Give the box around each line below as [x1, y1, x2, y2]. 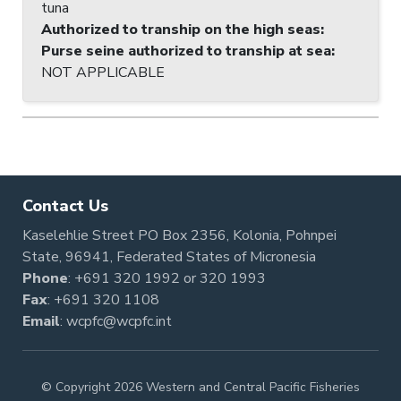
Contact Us [22, 195, 108, 217]
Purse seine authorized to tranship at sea [41, 40, 331, 61]
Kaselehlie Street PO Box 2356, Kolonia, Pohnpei [22, 226, 337, 245]
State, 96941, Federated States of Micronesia [22, 247, 316, 267]
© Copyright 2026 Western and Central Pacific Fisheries [41, 379, 360, 396]
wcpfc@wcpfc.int [66, 311, 172, 331]
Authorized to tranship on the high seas [41, 19, 320, 39]
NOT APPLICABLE [41, 62, 165, 82]
